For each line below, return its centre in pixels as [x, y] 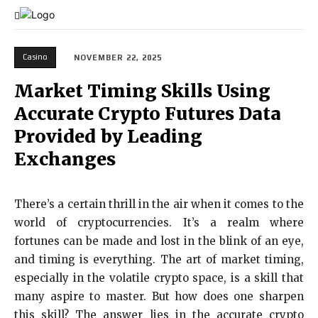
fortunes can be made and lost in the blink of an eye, [159, 241]
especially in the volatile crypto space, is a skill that [159, 278]
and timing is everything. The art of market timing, [159, 260]
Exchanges [65, 159]
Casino [35, 57]
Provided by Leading [108, 137]
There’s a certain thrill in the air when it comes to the [159, 204]
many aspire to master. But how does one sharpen [159, 297]
